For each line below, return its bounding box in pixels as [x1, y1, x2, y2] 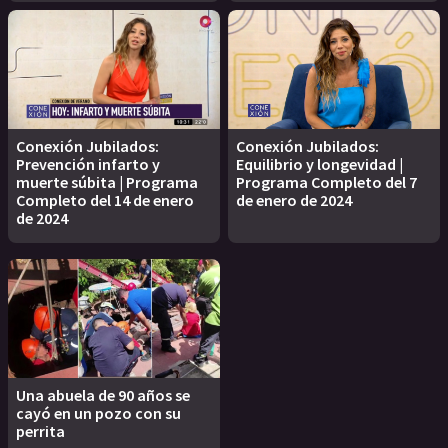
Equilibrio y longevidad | [236, 154, 403, 174]
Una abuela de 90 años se [16, 385, 190, 406]
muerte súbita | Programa [16, 172, 198, 192]
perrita [16, 421, 65, 442]
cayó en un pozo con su [16, 403, 181, 424]
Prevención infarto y [16, 154, 160, 174]
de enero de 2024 [236, 190, 352, 210]
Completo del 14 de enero [16, 190, 194, 210]
